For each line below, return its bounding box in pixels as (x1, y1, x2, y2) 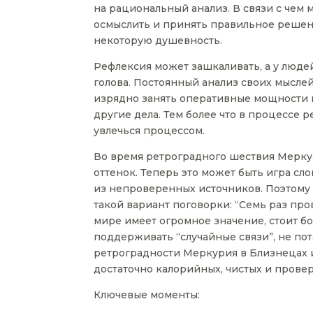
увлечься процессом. (94, 124, 205, 138)
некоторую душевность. (94, 34, 223, 48)
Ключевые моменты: (94, 289, 201, 302)
